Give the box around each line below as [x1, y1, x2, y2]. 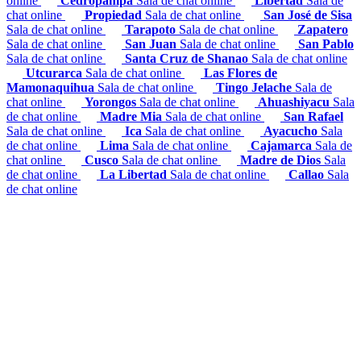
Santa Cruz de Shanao [125, 51, 251, 65]
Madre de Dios [240, 152, 324, 167]
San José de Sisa [263, 7, 352, 22]
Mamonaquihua [6, 80, 98, 94]
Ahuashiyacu [258, 94, 333, 109]
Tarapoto [125, 22, 179, 36]
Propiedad [85, 7, 145, 22]
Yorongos [85, 94, 139, 109]
